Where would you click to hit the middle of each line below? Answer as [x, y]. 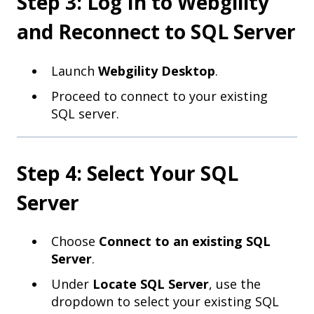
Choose [75, 241]
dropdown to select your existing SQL [165, 302]
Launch [75, 70]
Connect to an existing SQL [185, 241]
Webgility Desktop [157, 70]
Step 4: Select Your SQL [128, 173]
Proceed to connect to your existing [159, 96]
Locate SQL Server [151, 284]
